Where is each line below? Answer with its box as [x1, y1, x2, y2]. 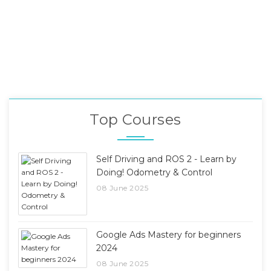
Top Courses [90, 110, 181, 128]
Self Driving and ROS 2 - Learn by [96, 153, 237, 165]
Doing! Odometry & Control [96, 166, 213, 178]
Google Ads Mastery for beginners [96, 229, 241, 240]
